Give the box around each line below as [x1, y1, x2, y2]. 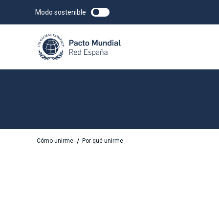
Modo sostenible [35, 8, 86, 16]
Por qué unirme [82, 137, 123, 145]
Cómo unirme [37, 137, 74, 145]
